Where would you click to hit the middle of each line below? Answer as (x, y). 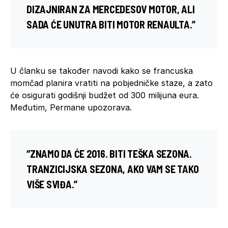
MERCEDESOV (119, 9)
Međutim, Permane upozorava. (71, 107)
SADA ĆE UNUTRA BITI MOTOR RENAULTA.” (111, 24)
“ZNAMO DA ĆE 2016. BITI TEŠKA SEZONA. (109, 153)
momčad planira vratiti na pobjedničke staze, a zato (111, 83)
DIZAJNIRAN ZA (60, 9)
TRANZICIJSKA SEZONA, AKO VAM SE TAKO (113, 169)
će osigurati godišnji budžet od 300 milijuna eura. (105, 95)
